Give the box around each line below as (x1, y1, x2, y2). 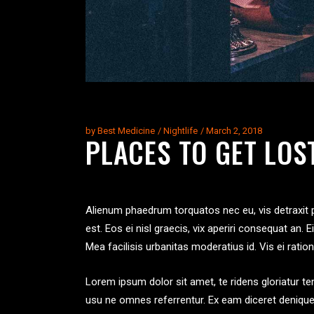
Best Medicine (97, 125, 155, 136)
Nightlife (163, 125, 198, 136)
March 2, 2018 (206, 125, 262, 136)
